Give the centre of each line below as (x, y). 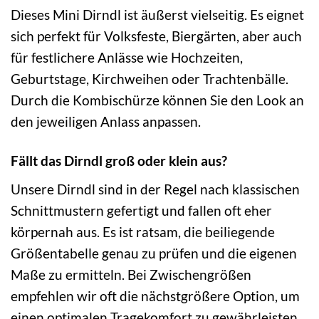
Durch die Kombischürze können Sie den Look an (157, 100)
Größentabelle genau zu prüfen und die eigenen (154, 253)
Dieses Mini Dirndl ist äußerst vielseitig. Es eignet (157, 15)
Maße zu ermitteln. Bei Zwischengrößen (131, 275)
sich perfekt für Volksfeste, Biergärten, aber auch (156, 36)
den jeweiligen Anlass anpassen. (106, 122)
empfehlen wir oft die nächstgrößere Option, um (155, 296)
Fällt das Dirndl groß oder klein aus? (119, 161)
